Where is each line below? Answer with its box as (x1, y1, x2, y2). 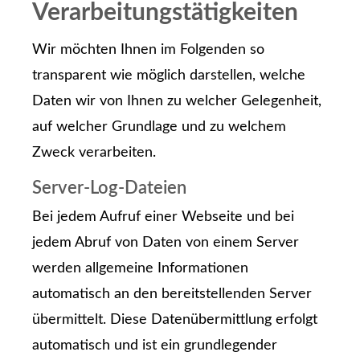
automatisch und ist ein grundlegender (32, 337, 277, 353)
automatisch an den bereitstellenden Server (32, 286, 312, 301)
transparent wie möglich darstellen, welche (32, 68, 305, 84)
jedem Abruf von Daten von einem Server (32, 235, 299, 250)
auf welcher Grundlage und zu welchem (32, 120, 286, 135)
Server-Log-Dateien (32, 179, 186, 197)
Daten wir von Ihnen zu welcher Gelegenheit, (32, 94, 321, 109)
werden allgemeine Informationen (32, 260, 248, 276)
